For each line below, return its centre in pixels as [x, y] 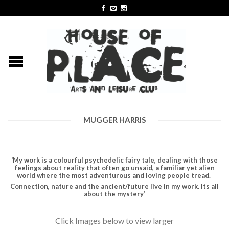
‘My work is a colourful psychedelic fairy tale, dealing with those [114, 160]
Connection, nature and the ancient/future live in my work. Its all [114, 186]
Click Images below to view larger [114, 220]
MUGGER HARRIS [114, 120]
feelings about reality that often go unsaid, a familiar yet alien [114, 167]
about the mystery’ [114, 194]
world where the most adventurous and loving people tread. [114, 175]
